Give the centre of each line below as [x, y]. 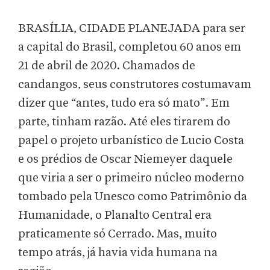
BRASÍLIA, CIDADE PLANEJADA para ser [132, 29]
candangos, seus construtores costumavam [135, 85]
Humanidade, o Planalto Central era [115, 215]
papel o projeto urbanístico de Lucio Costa [131, 141]
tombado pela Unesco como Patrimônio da [133, 197]
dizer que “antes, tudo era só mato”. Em [124, 103]
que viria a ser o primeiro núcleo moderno [131, 178]
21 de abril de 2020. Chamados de [107, 66]
